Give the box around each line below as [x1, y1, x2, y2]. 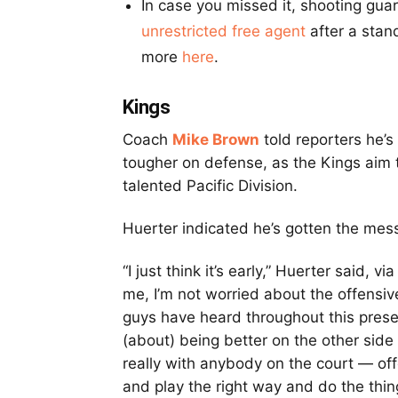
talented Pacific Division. [123, 177, 298, 195]
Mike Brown [172, 131, 259, 149]
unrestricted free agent [141, 22, 306, 41]
